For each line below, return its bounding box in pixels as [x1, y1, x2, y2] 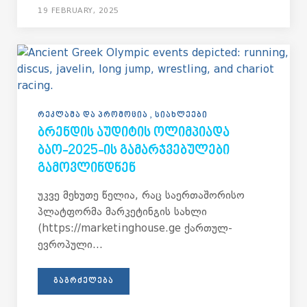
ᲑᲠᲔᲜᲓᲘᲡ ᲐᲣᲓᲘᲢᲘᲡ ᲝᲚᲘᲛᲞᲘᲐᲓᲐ [38, 125, 230, 141]
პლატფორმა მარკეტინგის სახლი [38, 206, 207, 218]
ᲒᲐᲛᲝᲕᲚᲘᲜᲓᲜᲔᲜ [38, 161, 136, 177]
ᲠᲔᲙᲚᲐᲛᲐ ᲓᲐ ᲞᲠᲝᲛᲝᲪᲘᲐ [38, 111, 150, 120]
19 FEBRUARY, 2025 [38, 6, 119, 15]
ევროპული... [38, 238, 103, 251]
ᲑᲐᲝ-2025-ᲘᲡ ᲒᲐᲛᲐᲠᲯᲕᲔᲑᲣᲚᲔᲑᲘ [38, 143, 230, 159]
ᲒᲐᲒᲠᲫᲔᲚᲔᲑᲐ [53, 277, 114, 286]
